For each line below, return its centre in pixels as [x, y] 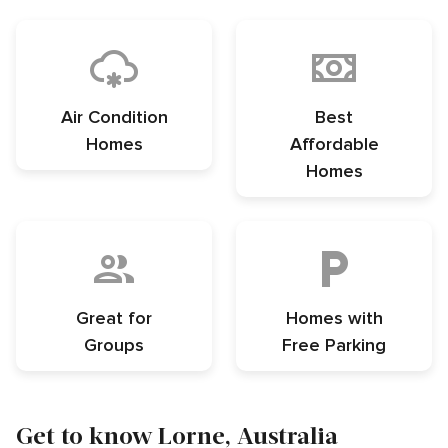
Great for [114, 318]
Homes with [334, 318]
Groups [114, 345]
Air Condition [114, 117]
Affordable [334, 144]
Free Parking [334, 345]
